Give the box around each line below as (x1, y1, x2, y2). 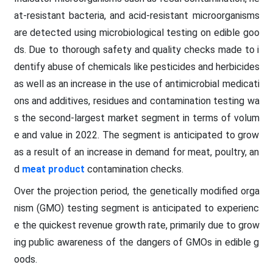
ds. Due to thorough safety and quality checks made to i (13, 43, 260, 55)
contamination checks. (84, 163, 183, 175)
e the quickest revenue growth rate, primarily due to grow (13, 219, 260, 231)
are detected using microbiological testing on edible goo (13, 26, 260, 38)
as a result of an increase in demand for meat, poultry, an (13, 146, 260, 158)
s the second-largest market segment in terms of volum (13, 112, 260, 124)
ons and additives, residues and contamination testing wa (13, 94, 260, 107)
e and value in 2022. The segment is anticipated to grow (13, 129, 260, 141)
